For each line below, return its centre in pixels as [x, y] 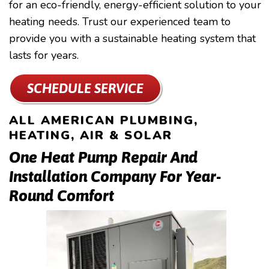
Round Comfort [62, 196]
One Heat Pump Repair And [103, 157]
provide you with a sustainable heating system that [132, 38]
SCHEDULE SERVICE [85, 88]
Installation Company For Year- [115, 177]
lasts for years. [44, 55]
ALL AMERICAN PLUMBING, [104, 120]
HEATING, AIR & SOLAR [91, 135]
